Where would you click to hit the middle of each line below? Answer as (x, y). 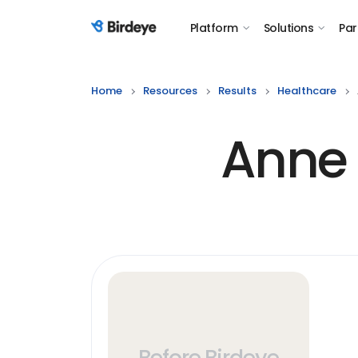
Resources (170, 91)
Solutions (288, 28)
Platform (214, 28)
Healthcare (307, 91)
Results (237, 91)
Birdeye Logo (130, 36)
